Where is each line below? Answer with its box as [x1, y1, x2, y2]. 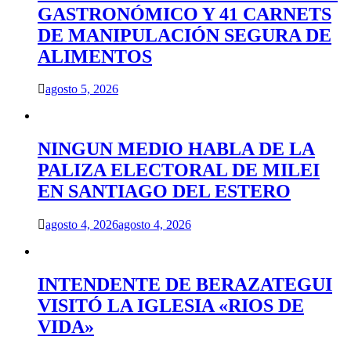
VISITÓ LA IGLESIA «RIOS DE [38, 295, 304, 317]
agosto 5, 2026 [45, 82, 118, 96]
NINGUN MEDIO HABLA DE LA [38, 139, 315, 160]
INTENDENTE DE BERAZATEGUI [38, 274, 332, 295]
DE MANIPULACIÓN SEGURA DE [38, 24, 331, 45]
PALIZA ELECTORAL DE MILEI [38, 160, 320, 181]
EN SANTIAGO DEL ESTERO [38, 181, 291, 202]
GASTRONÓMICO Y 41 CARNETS [38, 3, 331, 24]
